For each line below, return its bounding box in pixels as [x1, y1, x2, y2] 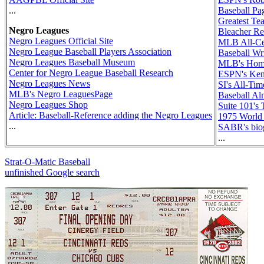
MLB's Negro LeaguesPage [9, 89, 113, 100]
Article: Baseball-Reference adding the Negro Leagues [9, 110, 212, 121]
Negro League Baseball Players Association [9, 47, 171, 57]
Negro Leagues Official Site [9, 36, 113, 47]
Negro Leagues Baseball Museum [9, 57, 135, 68]
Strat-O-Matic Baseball [5, 157, 90, 167]
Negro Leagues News [9, 78, 90, 89]
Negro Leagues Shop [9, 100, 88, 110]
